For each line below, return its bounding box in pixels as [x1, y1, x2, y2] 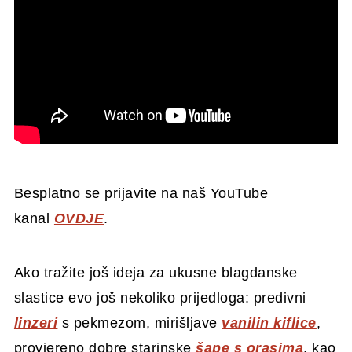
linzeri [13, 314, 58, 331]
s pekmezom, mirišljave [57, 314, 222, 331]
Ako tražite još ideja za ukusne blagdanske [13, 264, 298, 280]
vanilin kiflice [222, 314, 317, 331]
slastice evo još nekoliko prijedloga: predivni [13, 289, 306, 306]
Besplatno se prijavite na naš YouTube [13, 185, 269, 201]
